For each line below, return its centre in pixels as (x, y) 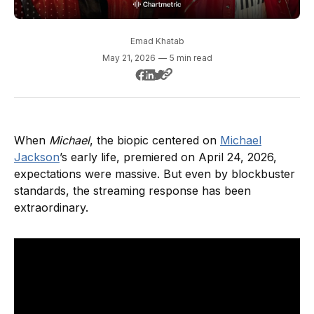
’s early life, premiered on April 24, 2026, (168, 157)
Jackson (37, 157)
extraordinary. (51, 208)
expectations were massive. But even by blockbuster (155, 174)
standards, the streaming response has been (132, 191)
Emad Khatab (157, 41)
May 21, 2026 (129, 58)
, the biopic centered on (155, 141)
